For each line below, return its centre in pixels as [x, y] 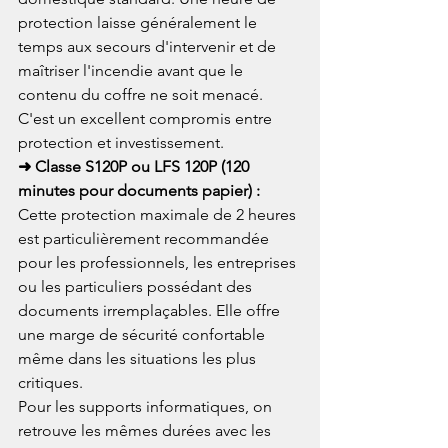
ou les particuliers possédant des [137, 286]
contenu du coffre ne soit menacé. [142, 94]
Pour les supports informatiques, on [147, 406]
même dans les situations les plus [139, 358]
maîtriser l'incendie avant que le [132, 70]
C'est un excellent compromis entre [147, 118]
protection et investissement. [121, 142]
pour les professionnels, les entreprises [159, 262]
